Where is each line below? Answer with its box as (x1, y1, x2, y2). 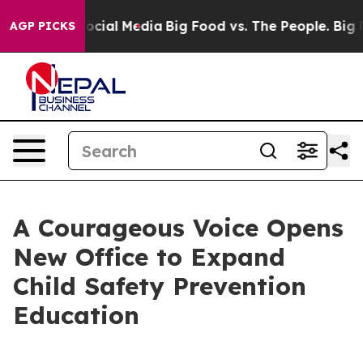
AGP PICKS (10, 19, 75, 33)
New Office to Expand (13, 241, 285, 272)
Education (13, 300, 139, 331)
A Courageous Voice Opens (13, 212, 344, 243)
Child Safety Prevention (13, 271, 306, 301)
